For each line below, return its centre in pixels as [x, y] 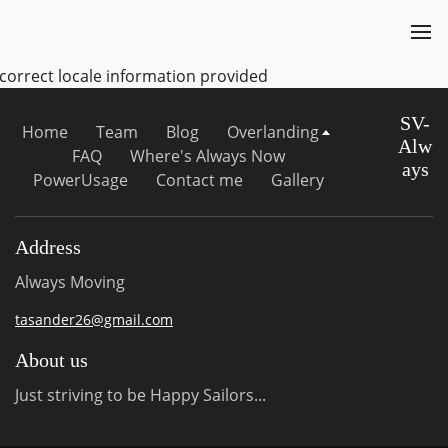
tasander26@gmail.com [94, 319]
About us [51, 360]
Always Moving [70, 282]
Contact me [199, 180]
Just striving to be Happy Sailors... [140, 395]
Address [48, 247]
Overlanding [272, 132]
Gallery [297, 180]
